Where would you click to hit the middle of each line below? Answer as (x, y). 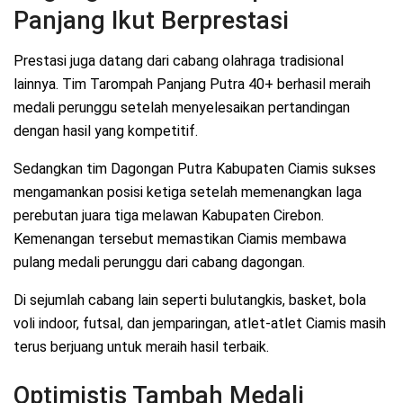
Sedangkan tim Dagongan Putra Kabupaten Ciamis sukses (195, 169)
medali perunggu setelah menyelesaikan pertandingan (182, 108)
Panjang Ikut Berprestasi (151, 21)
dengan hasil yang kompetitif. (106, 131)
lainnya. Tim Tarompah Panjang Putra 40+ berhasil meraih (192, 85)
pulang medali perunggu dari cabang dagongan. (159, 263)
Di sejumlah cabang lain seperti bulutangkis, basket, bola (190, 300)
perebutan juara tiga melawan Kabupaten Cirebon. (169, 216)
